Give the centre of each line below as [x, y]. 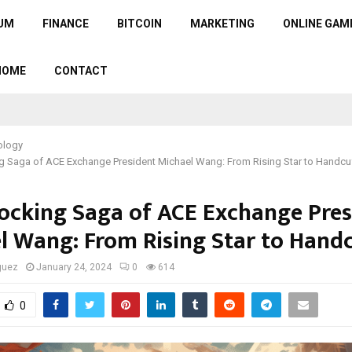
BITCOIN [139, 24]
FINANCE [65, 24]
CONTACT [81, 71]
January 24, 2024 [74, 267]
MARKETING [222, 24]
